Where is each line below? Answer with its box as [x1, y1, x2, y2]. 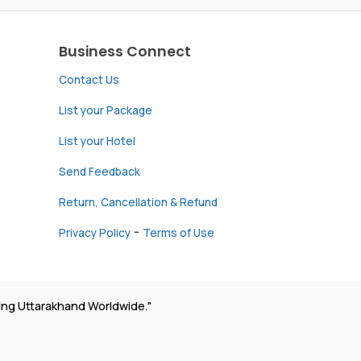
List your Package [59, 102, 152, 118]
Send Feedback [59, 164, 140, 179]
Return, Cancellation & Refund [59, 194, 218, 210]
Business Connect [59, 41, 191, 61]
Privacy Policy [59, 225, 131, 240]
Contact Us [59, 72, 119, 87]
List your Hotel [59, 133, 135, 148]
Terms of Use [143, 225, 214, 240]
